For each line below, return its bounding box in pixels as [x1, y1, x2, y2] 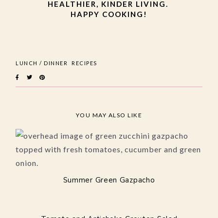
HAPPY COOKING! [71, 9, 147, 18]
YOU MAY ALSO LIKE [75, 111, 143, 119]
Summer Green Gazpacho [63, 175, 155, 185]
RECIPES [72, 59, 97, 66]
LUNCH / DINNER [16, 59, 68, 66]
